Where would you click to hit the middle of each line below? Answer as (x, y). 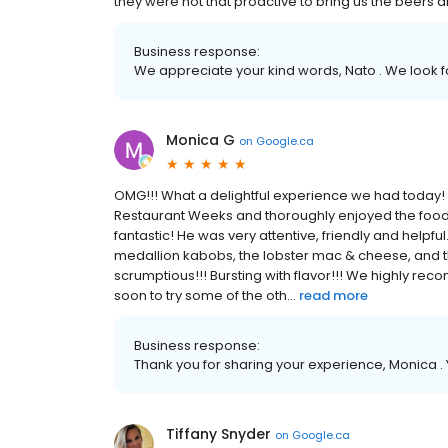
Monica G (200, 140)
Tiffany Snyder (218, 434)
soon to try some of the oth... (205, 295)
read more (333, 295)
